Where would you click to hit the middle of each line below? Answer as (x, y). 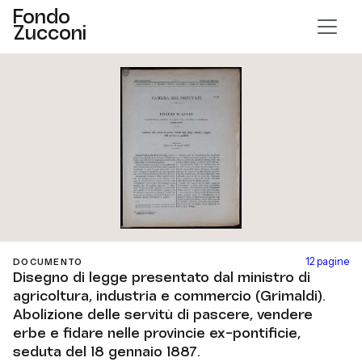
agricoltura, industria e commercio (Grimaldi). (169, 297)
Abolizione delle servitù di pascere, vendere (163, 316)
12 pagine (327, 261)
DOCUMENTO (48, 262)
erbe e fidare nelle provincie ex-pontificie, (157, 334)
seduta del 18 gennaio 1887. (107, 353)
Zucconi (50, 34)
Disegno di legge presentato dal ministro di (162, 278)
